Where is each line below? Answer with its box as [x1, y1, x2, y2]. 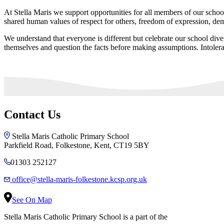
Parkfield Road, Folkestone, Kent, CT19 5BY [4, 141, 149, 150]
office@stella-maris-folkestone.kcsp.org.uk [12, 175, 147, 184]
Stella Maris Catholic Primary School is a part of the [4, 212, 167, 221]
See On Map [12, 195, 52, 204]
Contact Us [4, 108, 60, 121]
